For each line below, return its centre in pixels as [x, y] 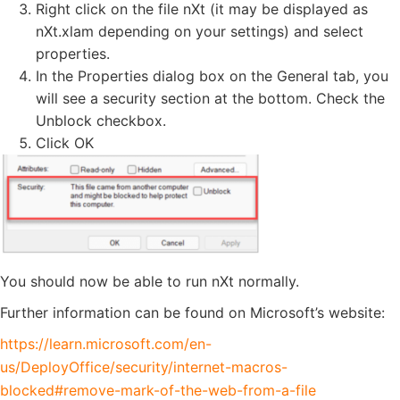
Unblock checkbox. [101, 121]
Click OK [65, 143]
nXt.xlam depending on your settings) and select [200, 31]
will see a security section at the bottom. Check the [210, 98]
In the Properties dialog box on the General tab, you [212, 76]
